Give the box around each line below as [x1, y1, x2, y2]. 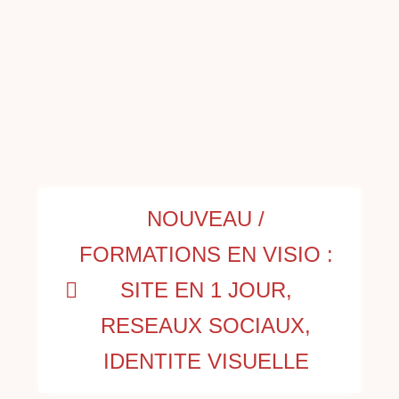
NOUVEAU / [147, 207, 265, 232]
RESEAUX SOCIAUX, [101, 313, 311, 338]
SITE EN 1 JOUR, [119, 278, 292, 303]
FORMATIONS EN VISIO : [78, 242, 333, 267]
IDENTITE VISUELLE [102, 349, 309, 374]
